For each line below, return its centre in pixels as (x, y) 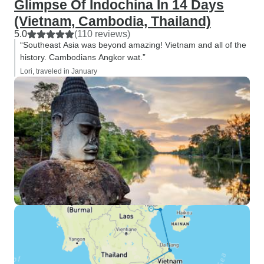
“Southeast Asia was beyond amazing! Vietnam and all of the (133, 45)
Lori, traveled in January (59, 71)
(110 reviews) (102, 34)
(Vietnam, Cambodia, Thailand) (113, 21)
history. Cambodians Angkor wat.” (83, 57)
